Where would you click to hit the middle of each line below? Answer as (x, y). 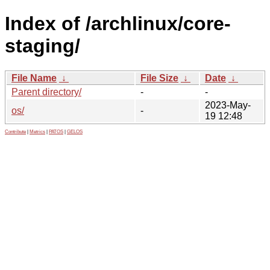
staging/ (42, 46)
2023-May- (228, 105)
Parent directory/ (46, 92)
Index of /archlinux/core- (118, 24)
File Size (159, 78)
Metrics (37, 131)
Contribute (15, 131)
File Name (34, 78)
